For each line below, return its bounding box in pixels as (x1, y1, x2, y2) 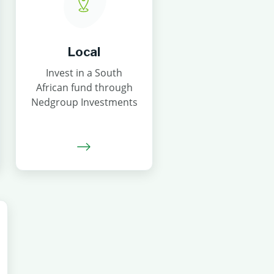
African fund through (35, 81, 133, 94)
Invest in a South (46, 66, 122, 80)
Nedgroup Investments (31, 95, 138, 109)
